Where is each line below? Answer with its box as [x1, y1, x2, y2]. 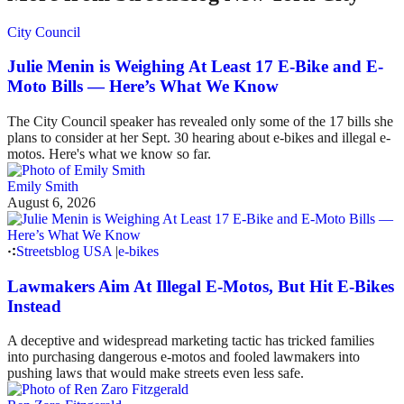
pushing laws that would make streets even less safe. [7, 365, 304, 381]
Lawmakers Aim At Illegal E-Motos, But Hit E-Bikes [7, 276, 394, 296]
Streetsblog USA [16, 243, 112, 259]
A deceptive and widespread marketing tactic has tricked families [7, 333, 374, 349]
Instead [7, 296, 61, 316]
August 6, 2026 [7, 194, 96, 210]
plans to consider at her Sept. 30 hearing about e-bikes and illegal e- [7, 129, 390, 145]
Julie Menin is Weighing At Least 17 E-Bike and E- [7, 57, 383, 77]
